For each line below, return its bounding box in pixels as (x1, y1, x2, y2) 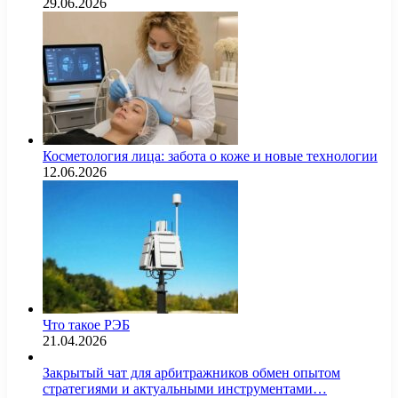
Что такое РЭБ (43, 317, 130, 333)
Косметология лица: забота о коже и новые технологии (43, 148, 378, 164)
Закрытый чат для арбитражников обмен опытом (43, 365, 340, 381)
